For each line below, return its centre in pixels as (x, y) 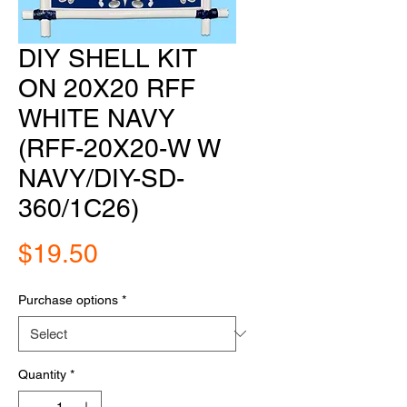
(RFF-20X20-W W (119, 148)
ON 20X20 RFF (107, 88)
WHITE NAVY (97, 118)
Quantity (42, 374)
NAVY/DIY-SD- (101, 178)
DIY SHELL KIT (108, 58)
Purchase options (68, 299)
